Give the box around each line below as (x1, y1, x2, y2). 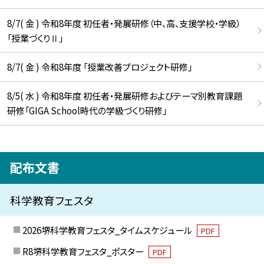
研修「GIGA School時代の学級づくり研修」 (6, 104, 167, 117)
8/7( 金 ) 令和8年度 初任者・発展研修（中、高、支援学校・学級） (6, 16, 240, 29)
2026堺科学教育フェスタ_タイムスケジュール (22, 223, 194, 236)
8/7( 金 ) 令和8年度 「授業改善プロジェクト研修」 (6, 60, 192, 73)
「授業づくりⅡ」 (6, 31, 63, 44)
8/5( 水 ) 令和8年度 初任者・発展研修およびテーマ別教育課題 (6, 89, 242, 103)
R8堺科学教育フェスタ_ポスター (22, 245, 146, 258)
